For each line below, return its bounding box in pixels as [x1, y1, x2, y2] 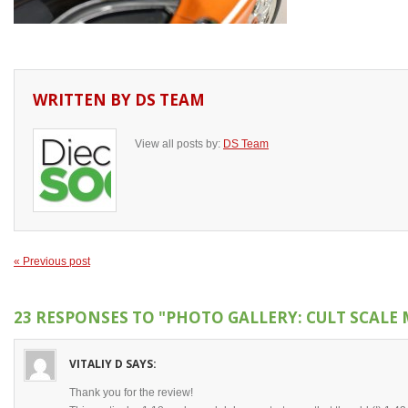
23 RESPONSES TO [14, 307, 158, 328]
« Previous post [14, 255, 90, 268]
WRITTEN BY [33, 89, 135, 110]
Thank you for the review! [69, 386, 193, 399]
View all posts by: [135, 138, 223, 150]
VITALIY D [69, 356, 123, 372]
